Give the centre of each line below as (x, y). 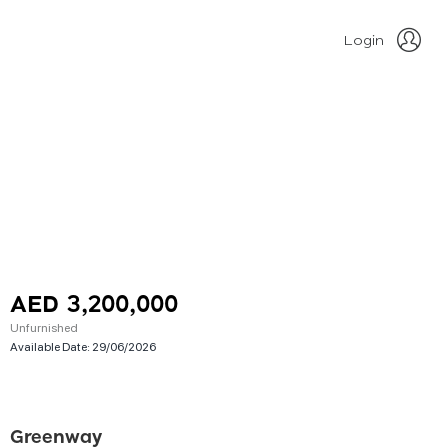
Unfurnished (44, 327)
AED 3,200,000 (94, 305)
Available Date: (51, 346)
